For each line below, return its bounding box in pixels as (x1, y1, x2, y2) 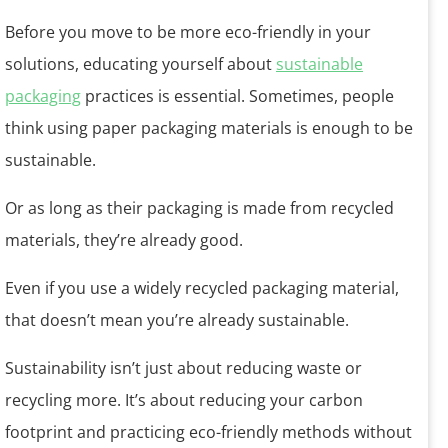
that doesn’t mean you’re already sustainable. (5, 309, 349, 332)
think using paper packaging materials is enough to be (5, 117, 413, 140)
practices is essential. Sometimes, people (81, 85, 394, 108)
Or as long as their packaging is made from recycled (5, 197, 394, 220)
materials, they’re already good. (5, 229, 243, 252)
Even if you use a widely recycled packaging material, (5, 277, 399, 300)
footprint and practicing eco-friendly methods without (5, 421, 412, 444)
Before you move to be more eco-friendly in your (5, 21, 371, 44)
